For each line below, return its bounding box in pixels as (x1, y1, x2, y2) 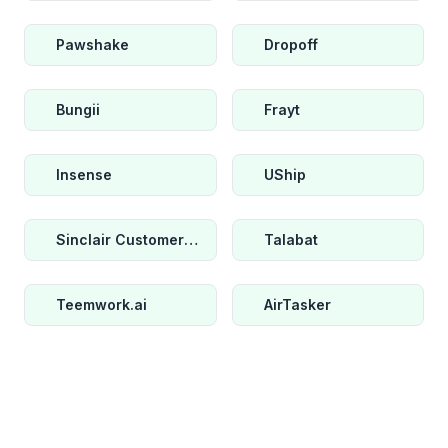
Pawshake (56, 35, 129, 53)
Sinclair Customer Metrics (184, 230, 198, 248)
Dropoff (263, 35, 318, 53)
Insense (56, 165, 112, 183)
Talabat (263, 230, 318, 248)
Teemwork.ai (56, 295, 147, 313)
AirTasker (263, 295, 331, 313)
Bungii (56, 100, 100, 118)
